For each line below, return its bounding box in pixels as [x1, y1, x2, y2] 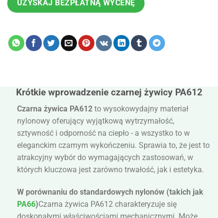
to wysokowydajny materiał [92, 104, 188, 114]
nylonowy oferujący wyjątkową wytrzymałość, [17, 116, 174, 126]
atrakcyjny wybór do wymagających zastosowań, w [17, 153, 193, 163]
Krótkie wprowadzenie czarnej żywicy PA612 [16, 86, 202, 98]
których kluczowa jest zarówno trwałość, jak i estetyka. [17, 165, 204, 175]
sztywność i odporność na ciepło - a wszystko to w [17, 128, 190, 138]
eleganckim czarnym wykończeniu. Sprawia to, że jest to [17, 141, 210, 150]
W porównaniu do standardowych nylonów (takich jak [17, 187, 203, 197]
